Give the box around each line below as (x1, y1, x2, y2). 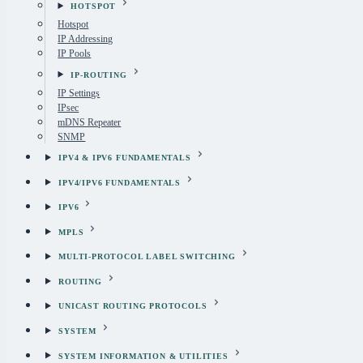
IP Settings (58, 88, 100, 100)
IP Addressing (58, 33, 113, 45)
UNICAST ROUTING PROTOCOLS (58, 301, 207, 311)
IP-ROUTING (70, 70, 127, 79)
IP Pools (58, 48, 92, 60)
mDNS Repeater (58, 117, 122, 129)
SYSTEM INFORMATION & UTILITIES (58, 351, 228, 361)
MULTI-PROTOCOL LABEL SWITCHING (58, 252, 236, 262)
